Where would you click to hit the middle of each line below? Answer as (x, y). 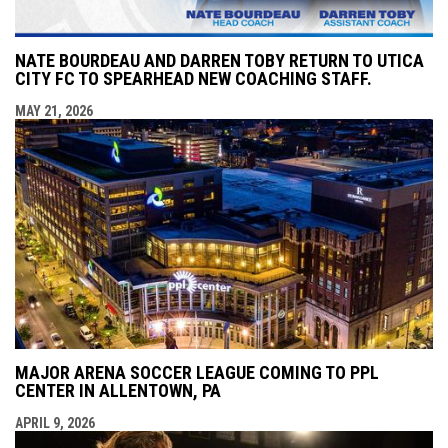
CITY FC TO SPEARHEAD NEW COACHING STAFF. (193, 78)
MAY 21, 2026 (54, 110)
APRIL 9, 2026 (55, 422)
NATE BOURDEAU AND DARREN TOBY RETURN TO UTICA (219, 60)
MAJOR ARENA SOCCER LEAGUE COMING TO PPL (197, 372)
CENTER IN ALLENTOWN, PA (118, 390)
